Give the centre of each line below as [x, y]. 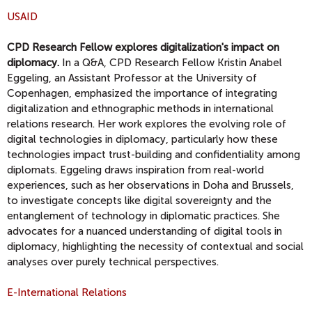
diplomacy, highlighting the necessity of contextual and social [155, 247]
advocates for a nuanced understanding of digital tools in [145, 232]
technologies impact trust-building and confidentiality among [154, 155]
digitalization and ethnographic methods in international [140, 109]
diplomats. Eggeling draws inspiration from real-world [135, 170]
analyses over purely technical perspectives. [113, 262]
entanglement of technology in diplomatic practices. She [143, 216]
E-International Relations [67, 293]
